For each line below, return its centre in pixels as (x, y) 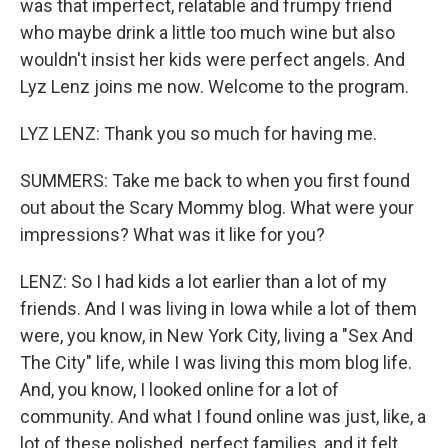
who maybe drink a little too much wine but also (207, 32)
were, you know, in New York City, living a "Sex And (216, 335)
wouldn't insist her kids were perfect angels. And (212, 59)
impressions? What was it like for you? (172, 234)
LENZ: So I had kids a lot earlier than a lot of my (203, 281)
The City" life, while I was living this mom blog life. (216, 362)
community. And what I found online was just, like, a (223, 416)
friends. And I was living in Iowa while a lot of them (218, 308)
